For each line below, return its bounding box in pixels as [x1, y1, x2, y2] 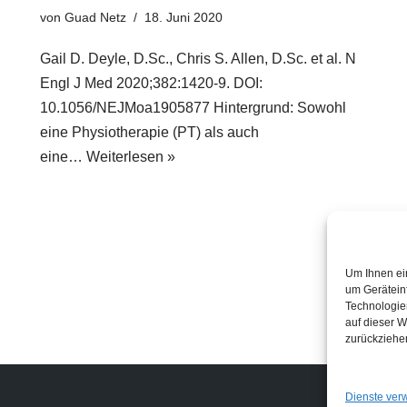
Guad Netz [65, 10, 126, 25]
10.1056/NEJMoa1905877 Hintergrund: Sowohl [40, 100, 346, 116]
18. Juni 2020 [144, 10, 223, 25]
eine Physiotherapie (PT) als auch [40, 124, 259, 141]
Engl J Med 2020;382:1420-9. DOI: [40, 75, 263, 92]
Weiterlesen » [86, 149, 175, 165]
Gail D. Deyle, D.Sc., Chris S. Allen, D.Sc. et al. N [40, 51, 356, 67]
